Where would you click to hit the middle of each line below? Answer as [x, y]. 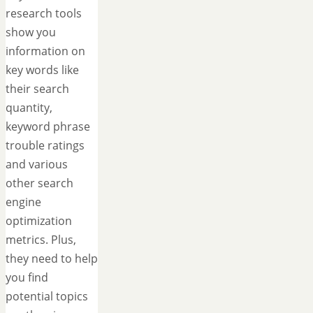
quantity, [29, 108]
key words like [42, 70]
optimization [39, 221]
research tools [44, 14]
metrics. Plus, [41, 240]
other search [39, 183]
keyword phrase [48, 127]
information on [45, 51]
